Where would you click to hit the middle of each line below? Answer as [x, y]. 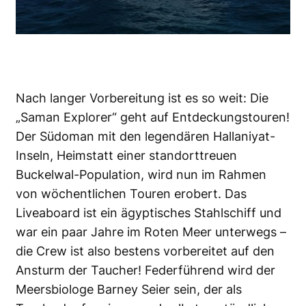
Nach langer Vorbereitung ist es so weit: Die [142, 98]
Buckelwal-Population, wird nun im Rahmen [141, 174]
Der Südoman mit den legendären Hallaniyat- [145, 136]
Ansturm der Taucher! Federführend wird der [145, 270]
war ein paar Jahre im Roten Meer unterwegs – [151, 232]
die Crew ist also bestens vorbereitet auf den [145, 251]
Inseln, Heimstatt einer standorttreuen [126, 155]
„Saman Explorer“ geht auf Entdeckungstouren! [153, 117]
